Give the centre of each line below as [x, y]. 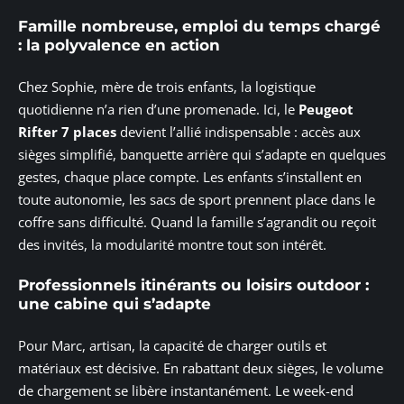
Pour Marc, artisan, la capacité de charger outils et [172, 345]
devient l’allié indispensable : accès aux [239, 131]
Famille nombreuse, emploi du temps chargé [199, 27]
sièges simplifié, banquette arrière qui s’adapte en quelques [202, 154]
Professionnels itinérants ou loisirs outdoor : [193, 285]
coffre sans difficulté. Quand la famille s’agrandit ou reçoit [197, 221]
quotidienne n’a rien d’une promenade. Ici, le [158, 109]
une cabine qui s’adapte [115, 304]
